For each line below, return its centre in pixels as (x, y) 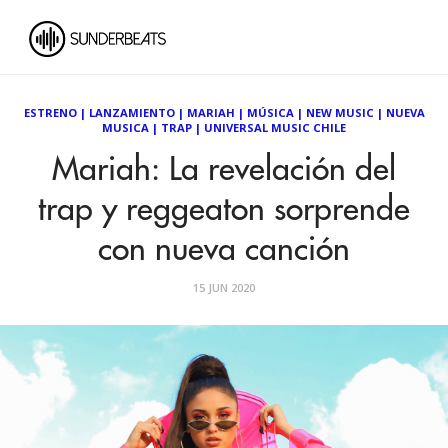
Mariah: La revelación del (224, 170)
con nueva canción (224, 250)
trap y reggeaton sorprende (224, 210)
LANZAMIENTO (131, 112)
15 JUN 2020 (224, 287)
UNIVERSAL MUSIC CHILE (275, 127)
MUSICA (125, 127)
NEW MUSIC (339, 112)
